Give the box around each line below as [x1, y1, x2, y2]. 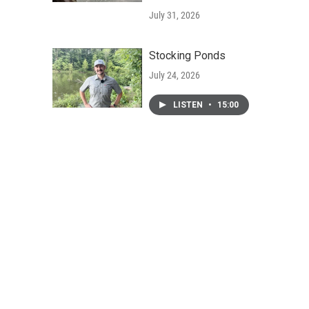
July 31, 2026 [149, 10, 200, 21]
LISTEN [173, 100, 205, 110]
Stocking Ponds [149, 49, 226, 62]
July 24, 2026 [149, 70, 200, 81]
